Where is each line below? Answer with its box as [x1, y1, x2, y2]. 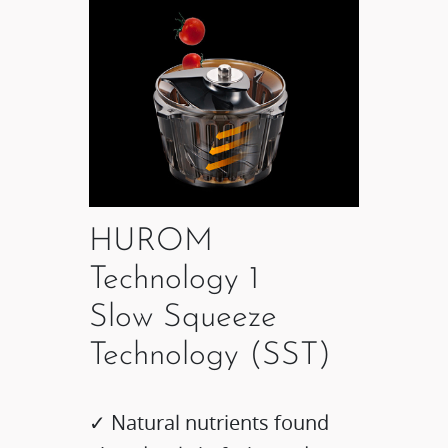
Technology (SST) [89, 340, 332, 373]
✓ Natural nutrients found [89, 409, 330, 437]
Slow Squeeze [89, 302, 278, 335]
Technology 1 [89, 264, 260, 297]
